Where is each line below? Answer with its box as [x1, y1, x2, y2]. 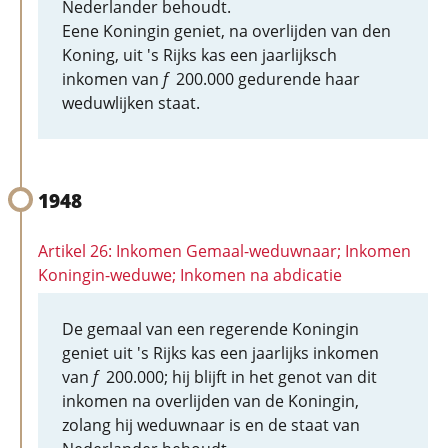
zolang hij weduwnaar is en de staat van [62, 414, 360, 436]
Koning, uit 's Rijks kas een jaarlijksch [62, 44, 337, 66]
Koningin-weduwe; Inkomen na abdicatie [38, 264, 342, 286]
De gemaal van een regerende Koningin [62, 318, 359, 340]
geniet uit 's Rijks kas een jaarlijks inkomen [62, 342, 379, 364]
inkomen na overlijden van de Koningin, [62, 390, 359, 412]
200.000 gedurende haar [168, 68, 360, 90]
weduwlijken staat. [62, 92, 200, 114]
